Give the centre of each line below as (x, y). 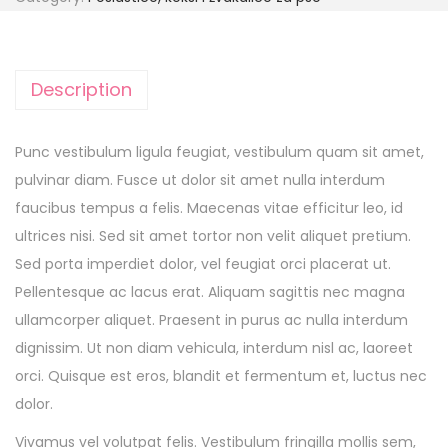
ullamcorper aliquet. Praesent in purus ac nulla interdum (211, 320)
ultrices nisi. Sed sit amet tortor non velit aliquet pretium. (213, 236)
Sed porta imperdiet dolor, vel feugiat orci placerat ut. (203, 264)
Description (81, 90)
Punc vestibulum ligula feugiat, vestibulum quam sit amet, (219, 152)
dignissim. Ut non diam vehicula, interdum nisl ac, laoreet (214, 348)
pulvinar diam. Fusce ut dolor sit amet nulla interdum (200, 180)
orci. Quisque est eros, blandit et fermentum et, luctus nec (221, 376)
